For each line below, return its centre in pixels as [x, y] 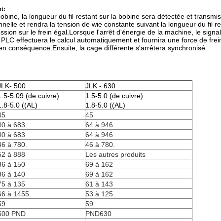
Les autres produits [115, 154]
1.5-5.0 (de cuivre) [114, 96]
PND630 [98, 214]
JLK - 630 [100, 86]
